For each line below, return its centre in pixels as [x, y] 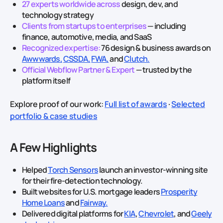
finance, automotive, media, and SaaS [87, 37]
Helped [35, 169]
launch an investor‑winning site [153, 169]
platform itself [46, 80]
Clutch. [137, 58]
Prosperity [179, 191]
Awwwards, [42, 58]
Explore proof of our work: [57, 104]
